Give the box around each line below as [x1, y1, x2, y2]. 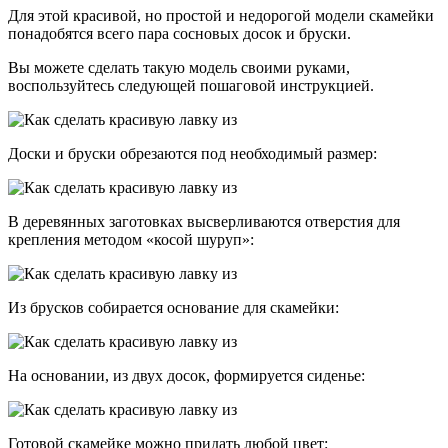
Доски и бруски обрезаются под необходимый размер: [8, 144, 377, 162]
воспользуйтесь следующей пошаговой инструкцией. [8, 76, 374, 94]
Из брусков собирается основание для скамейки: [8, 298, 339, 316]
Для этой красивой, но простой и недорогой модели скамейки [8, 6, 434, 24]
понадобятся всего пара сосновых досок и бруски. [8, 24, 351, 42]
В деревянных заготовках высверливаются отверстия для [8, 212, 400, 230]
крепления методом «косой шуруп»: [8, 230, 254, 248]
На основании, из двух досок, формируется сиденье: [8, 366, 365, 384]
